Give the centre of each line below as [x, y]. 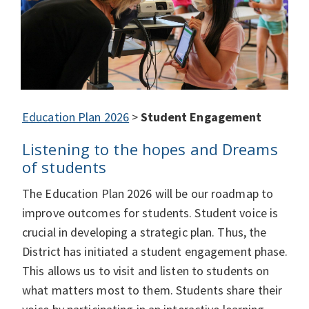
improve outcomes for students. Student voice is [150, 213]
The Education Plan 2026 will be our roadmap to [148, 194]
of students [64, 167]
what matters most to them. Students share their [152, 290]
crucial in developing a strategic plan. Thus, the [144, 232]
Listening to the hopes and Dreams [150, 149]
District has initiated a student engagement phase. [155, 252]
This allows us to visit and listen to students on [146, 271]
